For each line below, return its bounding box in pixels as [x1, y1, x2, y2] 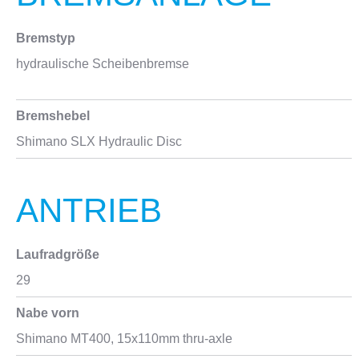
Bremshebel [16, 109, 90, 123]
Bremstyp [16, 31, 75, 45]
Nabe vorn [16, 306, 79, 320]
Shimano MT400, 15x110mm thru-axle [16, 332, 232, 345]
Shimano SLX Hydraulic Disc [16, 135, 182, 148]
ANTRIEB [16, 192, 162, 229]
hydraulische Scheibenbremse [16, 57, 189, 71]
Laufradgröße [16, 248, 99, 261]
